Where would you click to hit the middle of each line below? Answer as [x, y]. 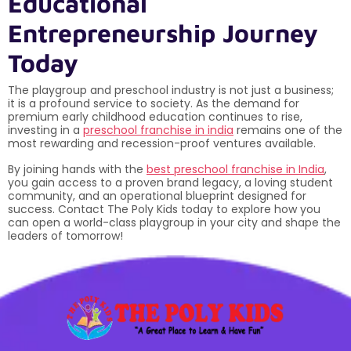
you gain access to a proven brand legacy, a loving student [170, 182]
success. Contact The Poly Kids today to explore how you [164, 209]
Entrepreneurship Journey [163, 33]
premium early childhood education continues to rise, [155, 116]
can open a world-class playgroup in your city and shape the [174, 222]
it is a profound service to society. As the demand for [154, 103]
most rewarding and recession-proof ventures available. [162, 143]
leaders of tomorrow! [65, 235]
